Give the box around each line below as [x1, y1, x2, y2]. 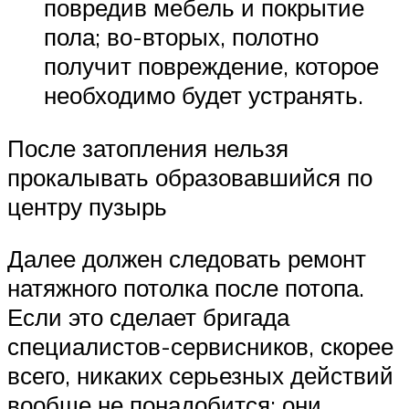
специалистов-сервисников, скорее [7, 331, 393, 362]
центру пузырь [7, 191, 167, 221]
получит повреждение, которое [44, 51, 379, 81]
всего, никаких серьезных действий [7, 361, 393, 391]
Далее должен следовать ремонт [7, 244, 366, 274]
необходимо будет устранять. [44, 80, 363, 110]
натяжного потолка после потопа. [7, 273, 364, 303]
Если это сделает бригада [7, 302, 289, 332]
